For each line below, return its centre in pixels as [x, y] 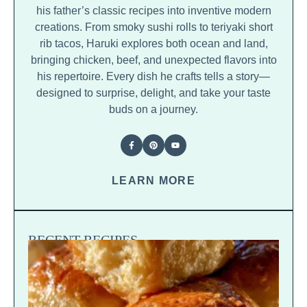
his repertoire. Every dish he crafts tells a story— [153, 76]
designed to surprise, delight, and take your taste [153, 93]
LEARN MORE [153, 180]
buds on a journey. [153, 109]
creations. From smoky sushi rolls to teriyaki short [153, 27]
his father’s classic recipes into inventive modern [153, 10]
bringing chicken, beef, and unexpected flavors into [153, 60]
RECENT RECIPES [83, 240]
